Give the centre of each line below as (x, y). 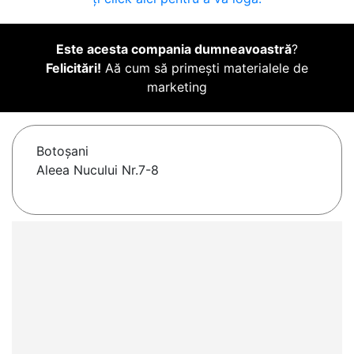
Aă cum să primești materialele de (205, 68)
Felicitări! (73, 68)
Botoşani (62, 151)
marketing (177, 87)
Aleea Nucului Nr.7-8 (98, 170)
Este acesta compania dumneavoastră (174, 49)
